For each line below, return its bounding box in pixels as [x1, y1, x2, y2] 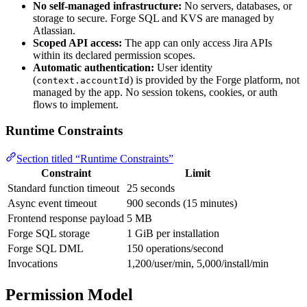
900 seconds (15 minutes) [127, 197, 237, 209]
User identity [154, 61, 212, 73]
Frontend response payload [8, 212, 124, 224]
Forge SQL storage [8, 227, 90, 239]
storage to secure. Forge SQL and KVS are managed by [33, 12, 274, 24]
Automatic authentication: [33, 61, 154, 73]
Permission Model [5, 285, 133, 304]
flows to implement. [33, 98, 119, 110]
